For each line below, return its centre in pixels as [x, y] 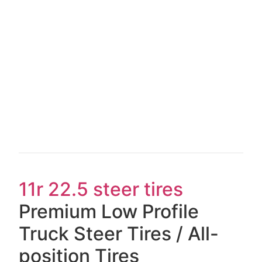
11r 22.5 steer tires [101, 189]
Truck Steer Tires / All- [119, 234]
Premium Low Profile [109, 212]
